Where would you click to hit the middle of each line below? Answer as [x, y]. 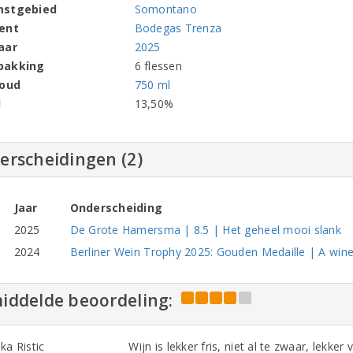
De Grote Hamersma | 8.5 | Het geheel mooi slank [206, 230]
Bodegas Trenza [178, 28]
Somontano [165, 9]
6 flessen [158, 66]
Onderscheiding [116, 208]
